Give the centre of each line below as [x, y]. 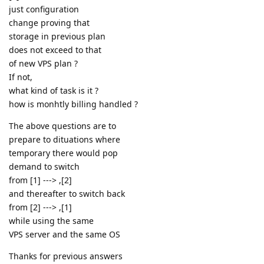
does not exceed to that [55, 50]
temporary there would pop [63, 153]
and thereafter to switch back [67, 194]
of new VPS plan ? [43, 64]
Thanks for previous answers [66, 256]
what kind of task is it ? [54, 91]
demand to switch [44, 167]
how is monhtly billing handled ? [73, 104]
